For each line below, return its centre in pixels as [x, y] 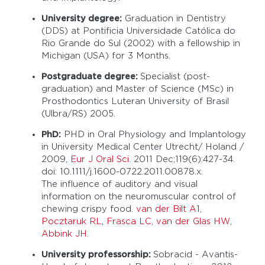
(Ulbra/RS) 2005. [78, 114]
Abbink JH [64, 234]
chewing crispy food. [89, 209]
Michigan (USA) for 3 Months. [106, 56]
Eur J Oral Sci [100, 159]
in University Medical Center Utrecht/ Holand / [143, 147]
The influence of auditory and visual [119, 184]
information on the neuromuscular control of [139, 197]
